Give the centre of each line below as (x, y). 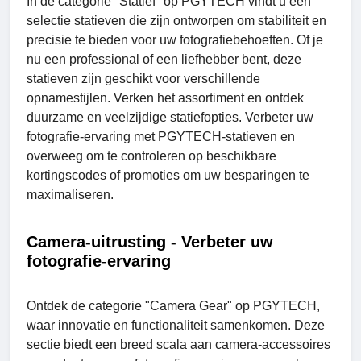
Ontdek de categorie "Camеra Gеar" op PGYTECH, (173, 305)
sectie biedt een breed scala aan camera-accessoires (178, 344)
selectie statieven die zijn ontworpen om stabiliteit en (176, 20)
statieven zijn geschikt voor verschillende (143, 78)
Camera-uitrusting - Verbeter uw (150, 241)
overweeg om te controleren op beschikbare (151, 156)
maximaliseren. (70, 194)
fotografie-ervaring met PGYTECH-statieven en (161, 136)
